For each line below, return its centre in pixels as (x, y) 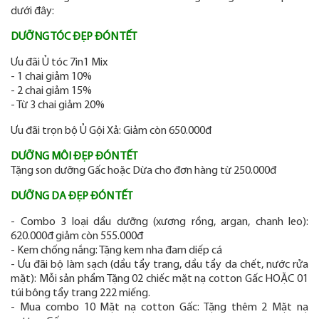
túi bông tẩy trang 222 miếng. (80, 293)
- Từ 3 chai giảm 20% (58, 105)
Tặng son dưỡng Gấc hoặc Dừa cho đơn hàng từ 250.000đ (143, 171)
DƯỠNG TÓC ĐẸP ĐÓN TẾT (74, 37)
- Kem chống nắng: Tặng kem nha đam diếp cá (116, 251)
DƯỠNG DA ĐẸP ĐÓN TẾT (72, 197)
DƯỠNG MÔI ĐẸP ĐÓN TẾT (74, 157)
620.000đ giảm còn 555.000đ (77, 236)
